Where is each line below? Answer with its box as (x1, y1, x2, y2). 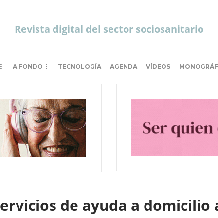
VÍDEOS (146, 63, 170, 70)
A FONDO (13, 63, 43, 70)
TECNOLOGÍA (58, 63, 101, 70)
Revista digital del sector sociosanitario (14, 22, 203, 36)
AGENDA (110, 63, 137, 70)
